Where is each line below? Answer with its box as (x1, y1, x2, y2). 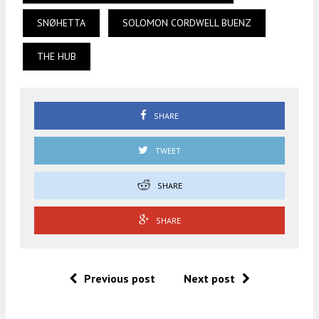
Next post (184, 271, 235, 286)
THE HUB (37, 49, 76, 63)
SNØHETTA (37, 16, 85, 29)
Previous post (84, 271, 155, 286)
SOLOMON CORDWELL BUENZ (122, 16, 251, 29)
